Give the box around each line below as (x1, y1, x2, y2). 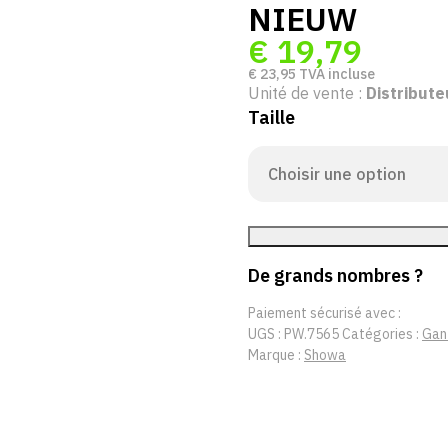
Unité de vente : (248, 83, 366, 103)
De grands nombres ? (248, 263, 423, 287)
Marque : (248, 346, 304, 364)
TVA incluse (296, 65, 375, 83)
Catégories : (342, 325, 422, 343)
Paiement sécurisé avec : (248, 304, 401, 322)
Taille (248, 106, 295, 129)
